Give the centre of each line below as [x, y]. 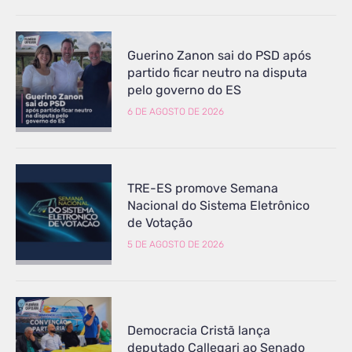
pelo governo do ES [185, 90]
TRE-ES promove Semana [203, 189]
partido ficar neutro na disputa [218, 72]
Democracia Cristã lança [199, 330]
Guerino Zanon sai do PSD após [220, 55]
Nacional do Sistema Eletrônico [219, 206]
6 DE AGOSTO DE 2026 [176, 111]
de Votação [160, 223]
